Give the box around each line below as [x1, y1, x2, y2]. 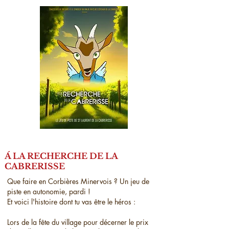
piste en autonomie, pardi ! [7, 187, 90, 196]
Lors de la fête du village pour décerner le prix [7, 217, 148, 227]
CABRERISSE [5, 161, 65, 171]
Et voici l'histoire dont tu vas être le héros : [7, 197, 135, 207]
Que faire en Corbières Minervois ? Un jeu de [7, 176, 149, 186]
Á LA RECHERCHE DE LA [5, 151, 118, 161]
